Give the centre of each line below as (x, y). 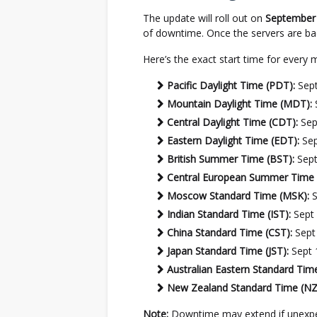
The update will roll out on (204, 18)
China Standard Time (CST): (230, 232)
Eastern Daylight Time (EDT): (233, 140)
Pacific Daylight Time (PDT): (231, 85)
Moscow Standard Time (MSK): (238, 196)
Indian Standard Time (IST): (229, 214)
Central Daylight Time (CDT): (232, 122)
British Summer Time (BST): (231, 159)
